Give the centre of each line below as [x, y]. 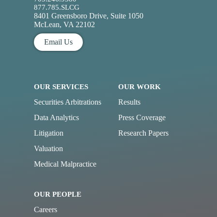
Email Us [58, 42]
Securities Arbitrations [68, 102]
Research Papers [143, 133]
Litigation [49, 133]
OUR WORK [139, 87]
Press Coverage [142, 117]
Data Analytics [56, 117]
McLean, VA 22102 [64, 24]
